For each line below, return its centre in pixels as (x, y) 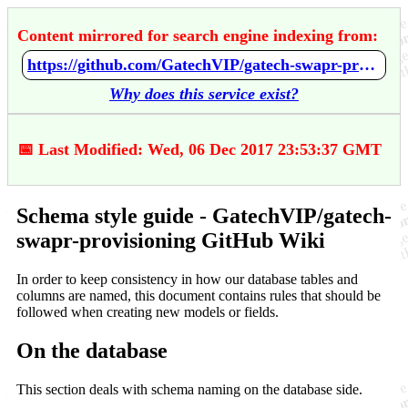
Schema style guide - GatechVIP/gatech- (204, 215)
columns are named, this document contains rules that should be (199, 295)
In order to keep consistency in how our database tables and (187, 279)
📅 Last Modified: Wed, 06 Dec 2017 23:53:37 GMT (199, 149)
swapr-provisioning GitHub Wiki (171, 240)
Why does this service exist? (204, 94)
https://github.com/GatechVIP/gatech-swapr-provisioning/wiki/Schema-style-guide (367, 65)
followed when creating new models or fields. (148, 311)
